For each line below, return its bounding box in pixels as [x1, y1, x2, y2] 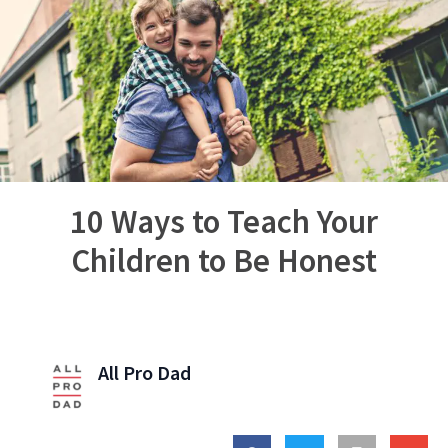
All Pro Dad [97, 359, 191, 385]
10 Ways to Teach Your [70, 200, 378, 242]
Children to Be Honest [71, 239, 377, 281]
